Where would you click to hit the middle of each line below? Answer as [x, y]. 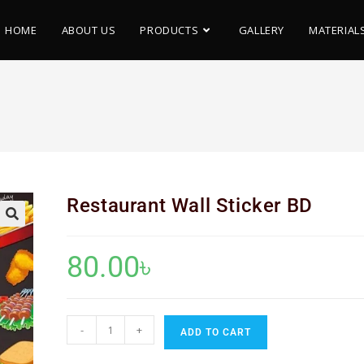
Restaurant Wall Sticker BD [190, 206]
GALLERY [261, 30]
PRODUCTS [169, 30]
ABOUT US [89, 30]
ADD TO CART [216, 332]
